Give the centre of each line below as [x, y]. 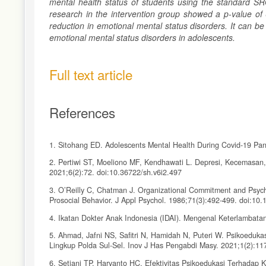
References [82, 112]
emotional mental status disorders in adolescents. [142, 37]
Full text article [91, 74]
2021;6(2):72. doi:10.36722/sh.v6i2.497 [115, 172]
